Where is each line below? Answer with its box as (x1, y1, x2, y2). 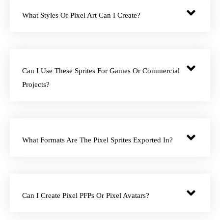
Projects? (22, 80, 50, 88)
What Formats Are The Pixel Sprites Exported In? (22, 136, 173, 144)
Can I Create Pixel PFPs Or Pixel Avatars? (22, 191, 149, 199)
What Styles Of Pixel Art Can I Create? (22, 11, 140, 19)
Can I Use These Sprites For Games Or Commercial (22, 66, 180, 75)
